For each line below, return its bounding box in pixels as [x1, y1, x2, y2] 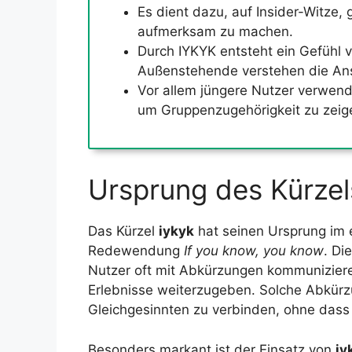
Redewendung [88, 243, 184, 259]
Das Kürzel [88, 223, 159, 240]
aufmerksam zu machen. [137, 23, 293, 39]
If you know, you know [184, 243, 324, 259]
